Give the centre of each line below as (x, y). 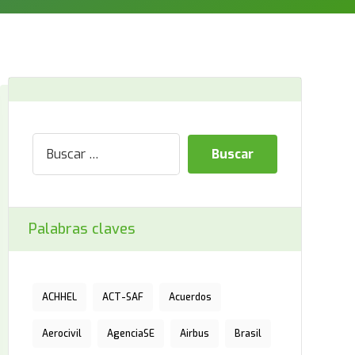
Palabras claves (82, 229)
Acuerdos (190, 297)
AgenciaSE (130, 334)
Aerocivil (61, 334)
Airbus (194, 334)
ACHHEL (59, 297)
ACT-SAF (122, 297)
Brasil (248, 334)
